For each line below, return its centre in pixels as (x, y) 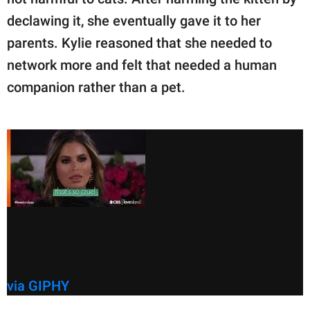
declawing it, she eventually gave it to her (134, 21)
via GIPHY (38, 285)
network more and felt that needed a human (142, 65)
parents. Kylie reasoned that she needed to (139, 43)
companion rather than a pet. (96, 88)
